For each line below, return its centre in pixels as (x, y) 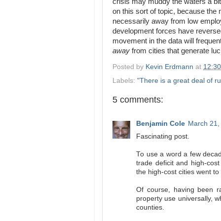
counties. (150, 207)
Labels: (125, 80)
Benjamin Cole (161, 124)
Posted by (129, 67)
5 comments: (138, 99)
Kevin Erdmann (169, 67)
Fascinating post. (163, 136)
